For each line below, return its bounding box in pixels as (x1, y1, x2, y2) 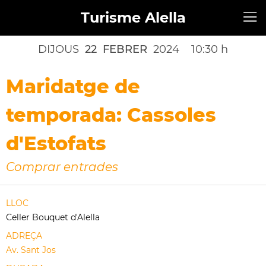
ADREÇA (6, 230, 42, 241)
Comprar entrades (6, 160, 118, 174)
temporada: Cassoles (6, 103, 216, 126)
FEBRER (103, 43, 147, 56)
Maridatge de (6, 75, 140, 98)
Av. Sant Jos (6, 245, 56, 255)
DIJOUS (38, 43, 79, 56)
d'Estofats (6, 132, 106, 155)
